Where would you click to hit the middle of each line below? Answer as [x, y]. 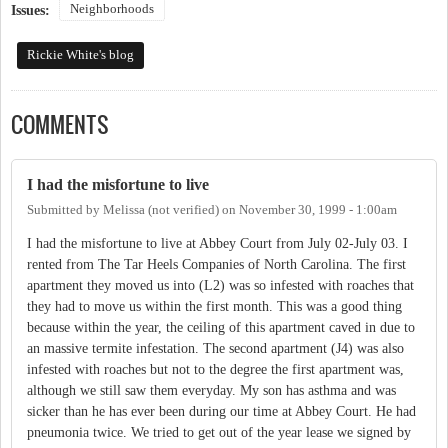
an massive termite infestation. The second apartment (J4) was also [215, 349]
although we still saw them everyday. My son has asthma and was [211, 391]
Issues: [32, 10]
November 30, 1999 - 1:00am [318, 210]
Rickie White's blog [80, 54]
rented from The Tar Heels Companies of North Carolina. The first [216, 265]
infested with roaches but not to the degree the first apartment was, [215, 370]
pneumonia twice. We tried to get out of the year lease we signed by [219, 433]
